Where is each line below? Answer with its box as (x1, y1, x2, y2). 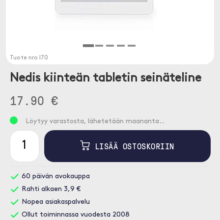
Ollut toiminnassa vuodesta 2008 (19, 211, 130, 219)
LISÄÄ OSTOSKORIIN (90, 140, 174, 152)
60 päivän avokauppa (19, 173, 90, 180)
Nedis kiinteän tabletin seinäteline (9, 73, 201, 84)
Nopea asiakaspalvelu (19, 198, 90, 206)
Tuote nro (9, 55, 39, 61)
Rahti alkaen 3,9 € (19, 186, 81, 193)
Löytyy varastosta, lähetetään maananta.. (25, 118, 164, 125)
